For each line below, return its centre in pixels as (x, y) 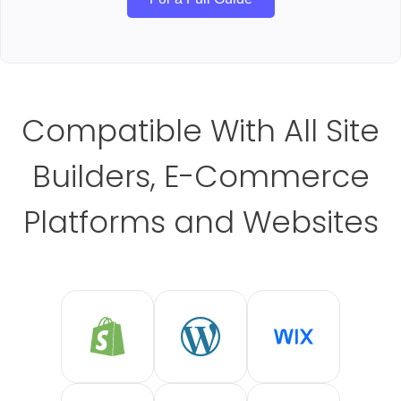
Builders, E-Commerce (200, 177)
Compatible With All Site (200, 131)
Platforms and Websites (200, 222)
